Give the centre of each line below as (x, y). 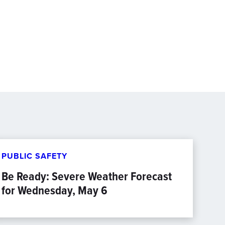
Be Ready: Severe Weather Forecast (86, 176)
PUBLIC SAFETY (34, 156)
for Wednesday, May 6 (54, 190)
